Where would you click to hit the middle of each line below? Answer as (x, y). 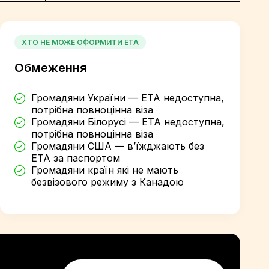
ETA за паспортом (76, 158)
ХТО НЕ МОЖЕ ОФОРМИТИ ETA (80, 42)
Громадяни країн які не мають (105, 170)
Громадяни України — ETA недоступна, (128, 98)
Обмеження (51, 68)
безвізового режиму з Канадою (107, 182)
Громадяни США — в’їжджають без (118, 146)
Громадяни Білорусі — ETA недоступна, (128, 122)
